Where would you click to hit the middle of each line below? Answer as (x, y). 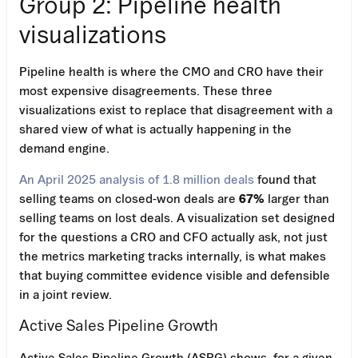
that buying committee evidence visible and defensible (175, 274)
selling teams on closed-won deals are (129, 198)
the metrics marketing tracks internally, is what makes (173, 255)
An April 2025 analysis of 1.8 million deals (137, 179)
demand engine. (64, 147)
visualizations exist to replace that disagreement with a (176, 109)
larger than (297, 198)
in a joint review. (66, 294)
